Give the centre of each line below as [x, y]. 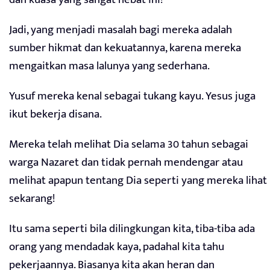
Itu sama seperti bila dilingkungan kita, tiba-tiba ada [132, 229]
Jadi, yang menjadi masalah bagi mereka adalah [121, 30]
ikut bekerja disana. [55, 115]
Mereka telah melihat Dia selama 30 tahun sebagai [129, 145]
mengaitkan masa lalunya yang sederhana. [109, 66]
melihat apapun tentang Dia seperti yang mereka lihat [138, 181]
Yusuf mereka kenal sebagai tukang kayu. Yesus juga [132, 96]
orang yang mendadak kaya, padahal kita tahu [117, 247]
